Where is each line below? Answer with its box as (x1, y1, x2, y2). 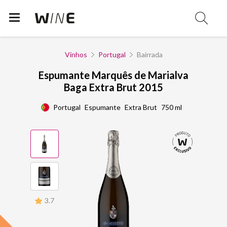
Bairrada (136, 50, 163, 59)
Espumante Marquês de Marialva (38, 69, 188, 81)
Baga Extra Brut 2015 (63, 81, 163, 93)
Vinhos (64, 50, 87, 59)
